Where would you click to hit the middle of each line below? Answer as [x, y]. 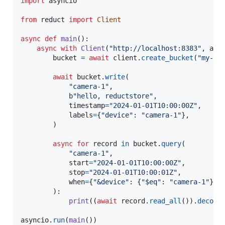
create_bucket [167, 58]
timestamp [87, 106]
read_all [165, 201]
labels [81, 115]
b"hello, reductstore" [111, 96]
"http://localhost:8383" [155, 48]
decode [209, 201]
